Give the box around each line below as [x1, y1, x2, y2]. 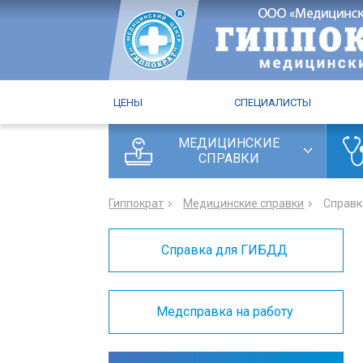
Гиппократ [109, 197, 164, 210]
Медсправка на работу [156, 304, 297, 319]
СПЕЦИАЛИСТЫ [233, 96, 311, 109]
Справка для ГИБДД [161, 242, 292, 258]
